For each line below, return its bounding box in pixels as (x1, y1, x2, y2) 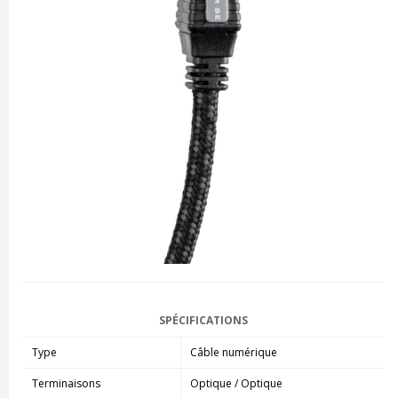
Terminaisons (31, 375, 100, 391)
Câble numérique (189, 344, 277, 360)
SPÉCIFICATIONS (158, 312, 248, 328)
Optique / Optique (189, 375, 283, 391)
